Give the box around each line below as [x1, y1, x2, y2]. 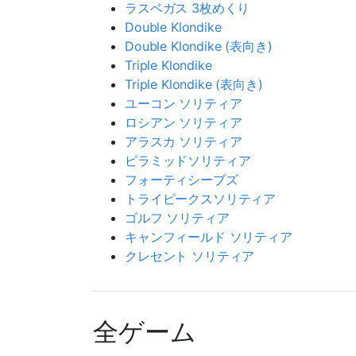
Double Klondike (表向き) [125, 37, 273, 54]
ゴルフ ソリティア [125, 209, 230, 226]
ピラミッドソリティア [125, 152, 251, 168]
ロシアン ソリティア [125, 114, 242, 130]
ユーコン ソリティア [125, 95, 242, 111]
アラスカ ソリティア [125, 133, 242, 149]
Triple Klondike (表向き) [125, 75, 263, 92]
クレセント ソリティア [125, 247, 255, 264]
